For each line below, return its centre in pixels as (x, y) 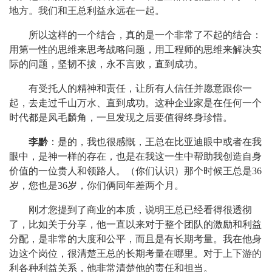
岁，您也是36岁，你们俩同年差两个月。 (97, 185)
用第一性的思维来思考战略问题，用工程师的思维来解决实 (135, 49)
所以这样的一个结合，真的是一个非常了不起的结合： (145, 35)
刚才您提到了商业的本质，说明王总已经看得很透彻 (140, 210)
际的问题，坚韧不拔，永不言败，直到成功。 (106, 64)
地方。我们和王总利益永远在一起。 (87, 11)
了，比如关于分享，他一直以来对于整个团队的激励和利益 (135, 224)
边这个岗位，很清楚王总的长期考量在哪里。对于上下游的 (135, 253)
